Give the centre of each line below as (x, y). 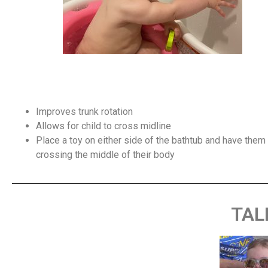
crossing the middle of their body (105, 155)
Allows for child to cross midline (103, 126)
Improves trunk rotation (84, 112)
